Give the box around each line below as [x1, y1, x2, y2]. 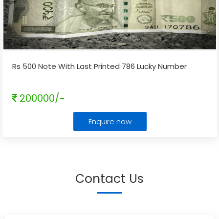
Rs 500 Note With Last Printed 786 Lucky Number [12, 61, 187, 71]
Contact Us [75, 170, 144, 187]
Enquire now [88, 116, 131, 127]
